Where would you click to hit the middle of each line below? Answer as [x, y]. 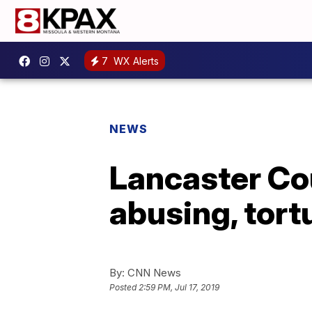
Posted [124, 288]
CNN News [153, 273]
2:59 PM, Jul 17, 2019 [179, 288]
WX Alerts [135, 61]
